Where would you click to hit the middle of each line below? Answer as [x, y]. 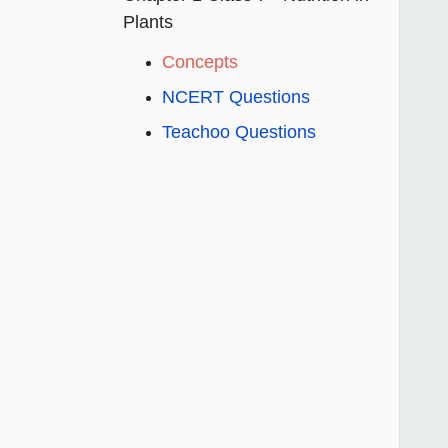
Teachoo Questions [239, 132]
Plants [148, 22]
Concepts [200, 62]
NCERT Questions [236, 97]
